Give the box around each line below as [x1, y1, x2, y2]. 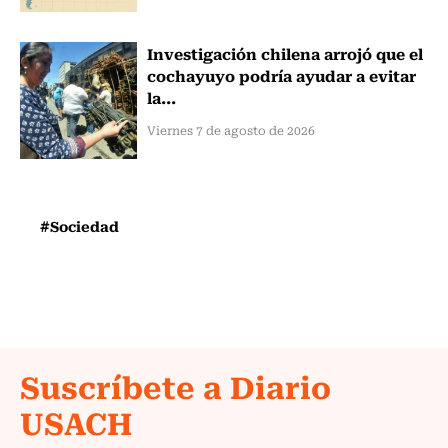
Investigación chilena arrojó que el [146, 40, 423, 65]
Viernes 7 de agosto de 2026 [146, 120, 315, 139]
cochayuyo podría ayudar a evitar [146, 62, 416, 87]
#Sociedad [40, 214, 119, 237]
